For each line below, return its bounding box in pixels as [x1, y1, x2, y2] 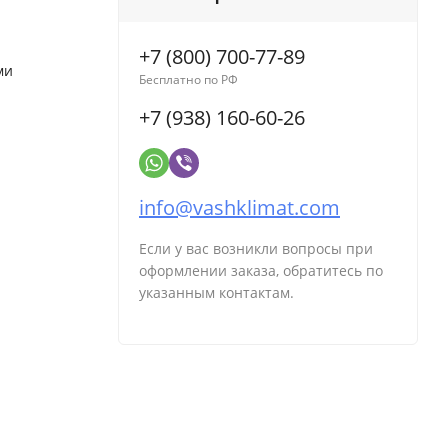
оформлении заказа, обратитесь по [139, 261, 383, 281]
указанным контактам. [139, 283, 294, 303]
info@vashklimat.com [139, 194, 340, 222]
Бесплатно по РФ [139, 71, 238, 89]
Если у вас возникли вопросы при [139, 239, 373, 259]
